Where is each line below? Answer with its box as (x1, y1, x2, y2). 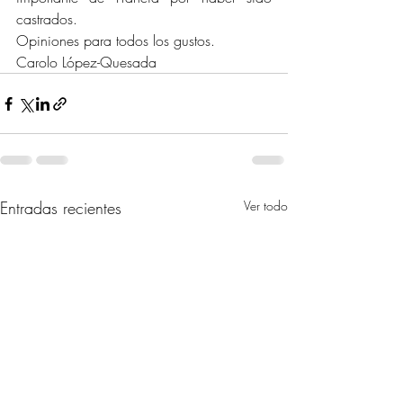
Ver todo (244, 197, 288, 215)
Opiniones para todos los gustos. (16, 31, 215, 51)
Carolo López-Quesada (16, 52, 157, 73)
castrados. (16, 9, 77, 30)
